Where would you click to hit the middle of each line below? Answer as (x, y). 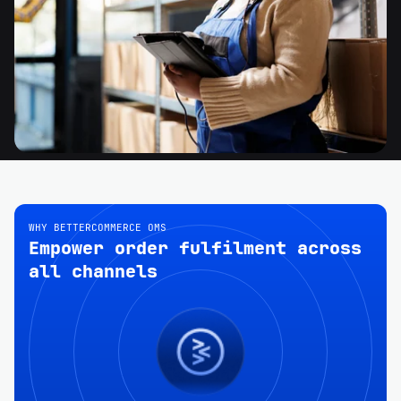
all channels (93, 272)
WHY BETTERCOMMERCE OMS (98, 228)
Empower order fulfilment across (195, 248)
